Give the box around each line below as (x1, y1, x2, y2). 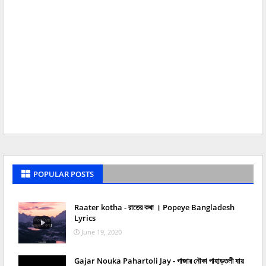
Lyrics (74, 213, 96, 224)
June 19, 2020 (81, 227, 122, 237)
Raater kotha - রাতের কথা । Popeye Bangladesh (74, 202, 235, 213)
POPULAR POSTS (33, 169, 94, 180)
